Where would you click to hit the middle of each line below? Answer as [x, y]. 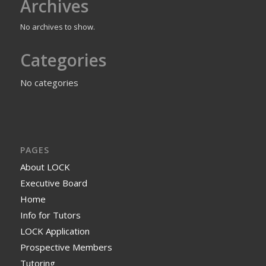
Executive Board [53, 183]
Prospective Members [66, 247]
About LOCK [45, 167]
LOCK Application [55, 231]
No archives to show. [57, 27]
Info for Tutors [50, 215]
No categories [49, 83]
